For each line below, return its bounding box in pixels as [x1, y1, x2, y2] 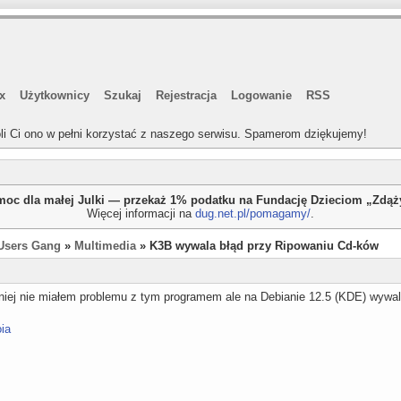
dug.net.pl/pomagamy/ [195, 207, 311, 220]
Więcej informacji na [87, 207, 195, 220]
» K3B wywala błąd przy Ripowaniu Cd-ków [136, 239, 379, 252]
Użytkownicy [20, 89, 90, 102]
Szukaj [104, 89, 141, 102]
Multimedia [74, 239, 136, 252]
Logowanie [231, 89, 292, 102]
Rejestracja [156, 89, 217, 102]
